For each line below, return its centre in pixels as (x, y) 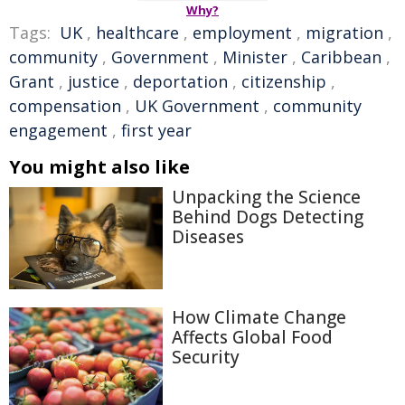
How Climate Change (259, 318)
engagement (58, 130)
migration (344, 33)
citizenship (284, 81)
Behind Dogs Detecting (268, 217)
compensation (65, 106)
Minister (255, 57)
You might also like (99, 167)
